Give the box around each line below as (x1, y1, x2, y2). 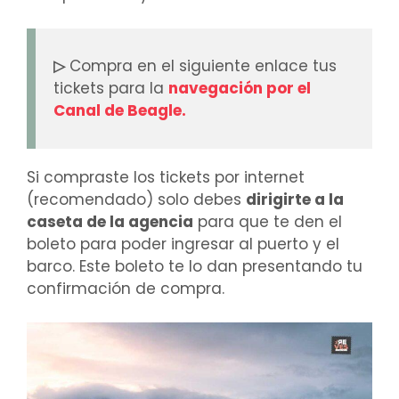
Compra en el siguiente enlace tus (65, 54, 337, 77)
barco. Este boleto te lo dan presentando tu (27, 255, 362, 277)
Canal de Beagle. (53, 99, 186, 121)
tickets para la (53, 77, 168, 99)
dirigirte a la (246, 188, 344, 210)
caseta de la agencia (27, 210, 193, 232)
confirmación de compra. (27, 277, 224, 299)
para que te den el (193, 210, 342, 232)
